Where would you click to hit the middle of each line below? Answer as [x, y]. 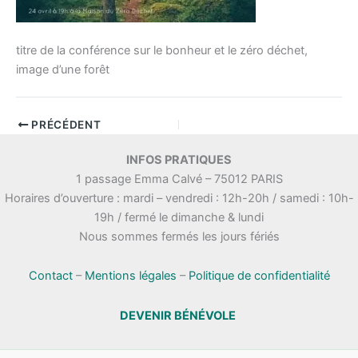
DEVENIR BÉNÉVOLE [178, 316]
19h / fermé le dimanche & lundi [179, 217]
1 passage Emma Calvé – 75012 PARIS [179, 179]
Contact [50, 276]
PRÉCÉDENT [65, 124]
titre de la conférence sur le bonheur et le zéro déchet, [162, 51]
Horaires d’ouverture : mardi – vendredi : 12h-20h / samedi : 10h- [179, 198]
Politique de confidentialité [259, 276]
